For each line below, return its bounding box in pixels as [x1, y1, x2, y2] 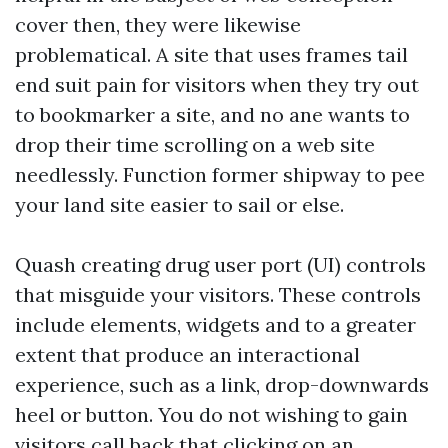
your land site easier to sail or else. [15, 192, 344, 217]
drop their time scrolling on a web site [15, 132, 375, 157]
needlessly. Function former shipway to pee [15, 162, 425, 187]
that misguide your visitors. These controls [15, 282, 421, 307]
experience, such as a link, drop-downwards [15, 372, 429, 397]
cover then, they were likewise [15, 12, 301, 37]
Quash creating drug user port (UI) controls [15, 252, 426, 277]
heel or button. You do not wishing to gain [15, 402, 408, 427]
